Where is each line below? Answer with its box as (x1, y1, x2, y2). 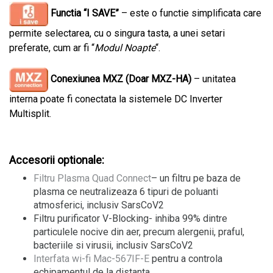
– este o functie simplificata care (119, 7, 261, 19)
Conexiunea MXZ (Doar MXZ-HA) (48, 73, 191, 85)
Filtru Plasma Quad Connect (34, 172, 151, 184)
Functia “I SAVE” (48, 7, 119, 19)
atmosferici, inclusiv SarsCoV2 (34, 199, 164, 211)
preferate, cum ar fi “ (9, 42, 94, 54)
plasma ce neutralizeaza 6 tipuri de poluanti (34, 186, 218, 197)
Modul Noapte (94, 42, 155, 54)
